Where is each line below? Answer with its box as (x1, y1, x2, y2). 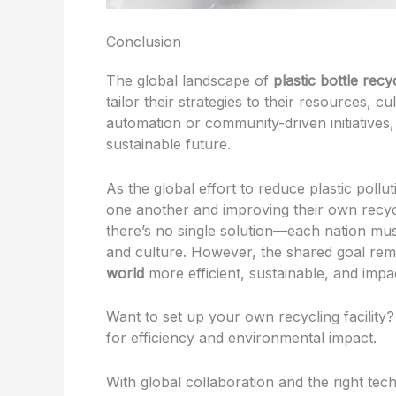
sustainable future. (106, 135, 231, 154)
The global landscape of (106, 72, 273, 90)
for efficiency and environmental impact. (106, 329, 377, 347)
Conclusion (106, 33, 181, 51)
